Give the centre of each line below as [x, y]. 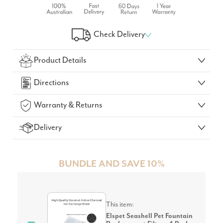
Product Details [60, 61]
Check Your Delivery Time [111, 50]
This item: [120, 205]
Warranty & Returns [68, 106]
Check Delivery [119, 35]
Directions [52, 83]
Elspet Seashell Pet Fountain [150, 216]
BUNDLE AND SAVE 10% [111, 164]
